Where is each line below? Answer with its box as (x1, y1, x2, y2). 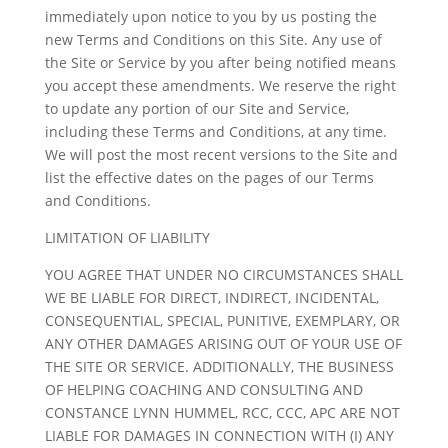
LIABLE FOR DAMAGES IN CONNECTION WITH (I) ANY (44, 426, 394, 445)
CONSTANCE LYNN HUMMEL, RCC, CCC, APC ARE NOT (44, 403, 400, 422)
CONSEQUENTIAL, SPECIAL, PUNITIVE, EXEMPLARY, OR (44, 311, 400, 330)
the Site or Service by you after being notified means (44, 53, 396, 72)
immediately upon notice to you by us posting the (44, 7, 377, 26)
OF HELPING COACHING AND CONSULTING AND (44, 380, 363, 399)
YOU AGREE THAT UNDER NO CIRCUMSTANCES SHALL (44, 265, 403, 284)
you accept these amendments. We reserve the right (44, 76, 396, 95)
